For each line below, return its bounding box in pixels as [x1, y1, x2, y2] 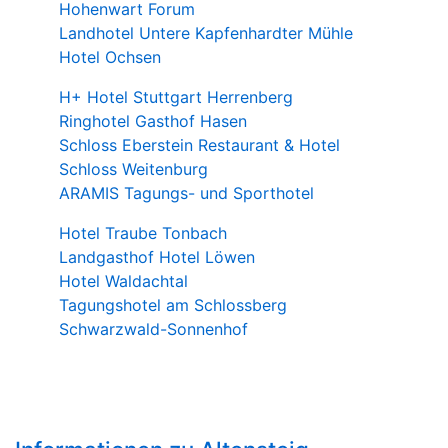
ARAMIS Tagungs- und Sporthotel [59, 182, 314, 203]
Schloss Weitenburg [59, 158, 208, 179]
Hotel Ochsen [59, 46, 161, 67]
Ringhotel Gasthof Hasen [59, 110, 247, 131]
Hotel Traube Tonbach [59, 222, 227, 243]
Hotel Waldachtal [59, 270, 188, 291]
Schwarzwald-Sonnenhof [59, 318, 248, 339]
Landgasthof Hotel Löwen [59, 246, 255, 267]
